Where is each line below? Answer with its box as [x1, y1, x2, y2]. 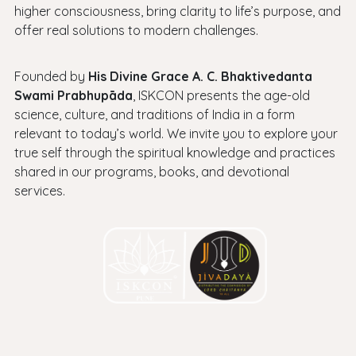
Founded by [14, 68, 88, 85]
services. [14, 183, 65, 199]
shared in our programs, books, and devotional [14, 164, 289, 180]
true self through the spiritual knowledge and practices [14, 145, 335, 161]
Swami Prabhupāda [14, 87, 133, 104]
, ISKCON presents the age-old [132, 87, 310, 104]
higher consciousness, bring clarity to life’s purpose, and [14, 3, 341, 20]
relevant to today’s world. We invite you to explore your [14, 126, 338, 142]
